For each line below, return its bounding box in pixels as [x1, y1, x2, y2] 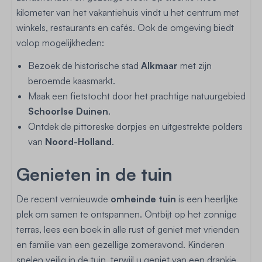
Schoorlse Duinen [28, 105, 108, 117]
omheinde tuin [111, 193, 176, 205]
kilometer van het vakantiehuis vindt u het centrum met [16, 6, 239, 18]
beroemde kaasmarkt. [28, 75, 115, 87]
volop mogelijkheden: [16, 37, 104, 49]
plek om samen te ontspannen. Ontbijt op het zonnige [16, 208, 237, 220]
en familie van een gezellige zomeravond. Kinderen [16, 239, 225, 250]
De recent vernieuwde [16, 193, 111, 205]
